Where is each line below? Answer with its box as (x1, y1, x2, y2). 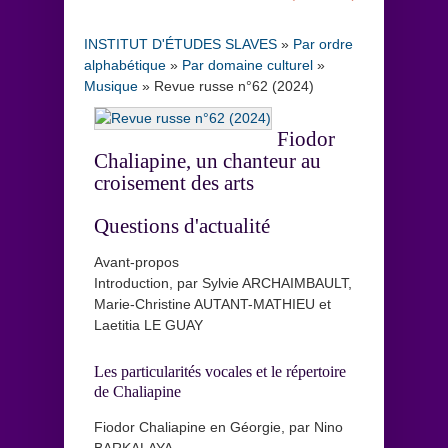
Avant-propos (94, 253, 179, 270)
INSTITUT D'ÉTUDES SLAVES (84, 35, 277, 52)
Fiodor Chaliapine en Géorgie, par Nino (94, 419, 343, 436)
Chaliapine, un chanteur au (94, 148, 321, 173)
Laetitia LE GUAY (94, 316, 203, 333)
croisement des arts (94, 170, 254, 195)
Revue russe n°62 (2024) (154, 77, 314, 94)
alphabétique (84, 56, 166, 73)
